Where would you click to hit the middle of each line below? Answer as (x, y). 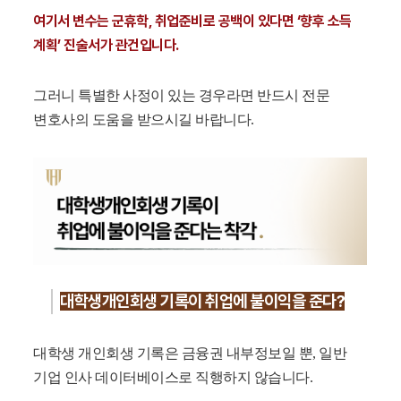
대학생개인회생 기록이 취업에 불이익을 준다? (203, 302)
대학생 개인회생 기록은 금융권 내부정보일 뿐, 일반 (190, 354)
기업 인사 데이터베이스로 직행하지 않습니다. (173, 378)
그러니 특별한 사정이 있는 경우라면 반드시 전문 (182, 96)
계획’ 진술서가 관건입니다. (106, 46)
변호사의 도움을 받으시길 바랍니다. (144, 120)
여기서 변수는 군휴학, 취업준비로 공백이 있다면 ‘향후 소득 (192, 21)
